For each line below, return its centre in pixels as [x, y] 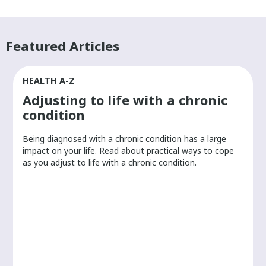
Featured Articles [63, 45]
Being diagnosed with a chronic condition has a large [125, 138]
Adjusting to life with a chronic [125, 99]
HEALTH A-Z [49, 80]
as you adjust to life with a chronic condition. [110, 162]
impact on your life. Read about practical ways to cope [129, 150]
